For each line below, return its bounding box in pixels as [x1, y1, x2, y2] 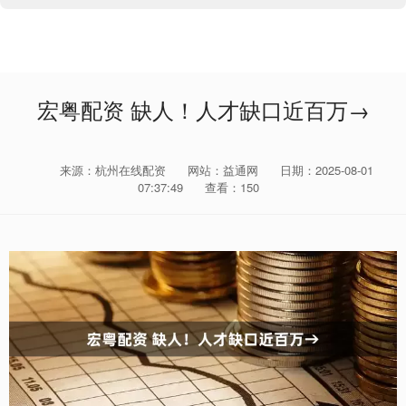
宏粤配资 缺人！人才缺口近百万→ [36, 94, 370, 125]
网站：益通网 [188, 161, 258, 179]
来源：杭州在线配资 [60, 161, 169, 179]
